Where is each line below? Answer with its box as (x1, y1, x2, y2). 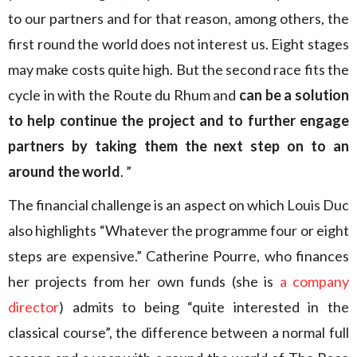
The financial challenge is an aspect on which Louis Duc (8, 196, 349, 214)
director (8, 298, 59, 316)
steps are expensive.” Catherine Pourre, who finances (8, 247, 349, 265)
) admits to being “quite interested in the (59, 298, 349, 316)
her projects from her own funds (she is (8, 273, 280, 290)
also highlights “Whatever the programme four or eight (8, 222, 349, 239)
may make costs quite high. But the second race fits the (8, 61, 349, 78)
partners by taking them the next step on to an (8, 137, 349, 155)
